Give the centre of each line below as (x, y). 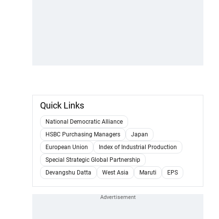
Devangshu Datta (68, 172)
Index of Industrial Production (138, 147)
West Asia (115, 172)
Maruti (148, 172)
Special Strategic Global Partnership (93, 160)
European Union (67, 147)
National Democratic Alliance (84, 121)
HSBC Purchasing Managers (83, 134)
